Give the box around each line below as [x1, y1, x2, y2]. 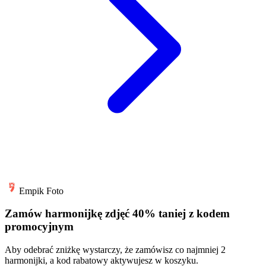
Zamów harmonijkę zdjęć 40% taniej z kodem [5, 207, 230, 220]
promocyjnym [5, 220, 74, 233]
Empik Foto [19, 185, 64, 196]
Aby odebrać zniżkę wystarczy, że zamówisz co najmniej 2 [5, 244, 226, 255]
